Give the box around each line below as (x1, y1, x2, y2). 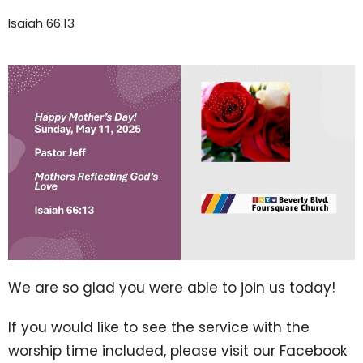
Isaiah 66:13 (8, 15, 75, 32)
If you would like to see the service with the (8, 317, 310, 337)
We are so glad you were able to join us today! (8, 277, 335, 297)
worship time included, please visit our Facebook (8, 340, 347, 361)
